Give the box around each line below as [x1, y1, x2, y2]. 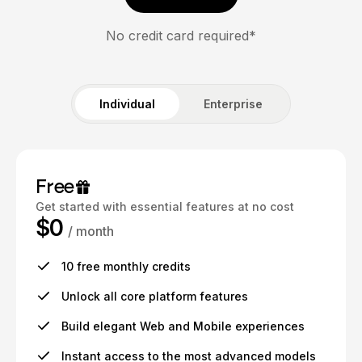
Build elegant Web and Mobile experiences [61, 319, 305, 334]
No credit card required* [106, 27, 256, 44]
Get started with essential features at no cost [36, 200, 294, 214]
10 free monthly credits [61, 259, 191, 274]
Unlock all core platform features [61, 289, 248, 304]
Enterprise [204, 97, 263, 112]
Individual [99, 97, 155, 112]
